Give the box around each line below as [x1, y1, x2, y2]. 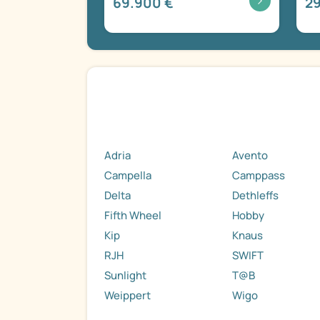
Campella [104, 168, 151, 184]
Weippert [104, 288, 151, 304]
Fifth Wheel [104, 208, 161, 224]
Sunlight [104, 268, 146, 284]
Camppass [232, 168, 286, 184]
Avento [232, 148, 269, 164]
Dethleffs [232, 188, 279, 204]
